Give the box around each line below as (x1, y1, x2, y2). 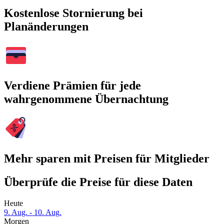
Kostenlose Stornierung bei (4, 6, 143, 19)
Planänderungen (4, 19, 88, 33)
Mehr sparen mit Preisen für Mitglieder (4, 152, 209, 165)
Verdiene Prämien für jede (4, 79, 141, 92)
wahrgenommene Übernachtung (4, 92, 168, 106)
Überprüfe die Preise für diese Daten (4, 175, 192, 189)
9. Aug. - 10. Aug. (4, 208, 61, 217)
